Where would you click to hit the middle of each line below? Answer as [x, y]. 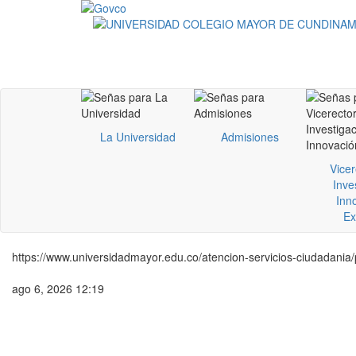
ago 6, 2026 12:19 [58, 288]
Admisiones [250, 137]
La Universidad [137, 137]
